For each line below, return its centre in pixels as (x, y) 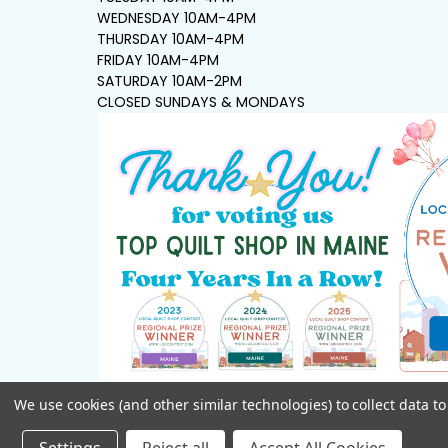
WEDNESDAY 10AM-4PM (177, 17)
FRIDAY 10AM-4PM (158, 59)
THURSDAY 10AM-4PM (171, 38)
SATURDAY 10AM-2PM (170, 80)
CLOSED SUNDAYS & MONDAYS (201, 101)
